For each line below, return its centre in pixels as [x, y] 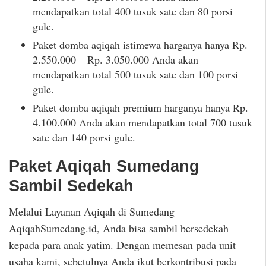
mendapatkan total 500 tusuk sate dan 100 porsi [135, 75]
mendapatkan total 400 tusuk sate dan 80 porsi [133, 12]
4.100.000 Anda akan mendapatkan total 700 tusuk [142, 123]
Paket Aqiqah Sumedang [104, 167]
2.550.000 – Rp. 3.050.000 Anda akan [115, 60]
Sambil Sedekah [71, 186]
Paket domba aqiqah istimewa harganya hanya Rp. [140, 45]
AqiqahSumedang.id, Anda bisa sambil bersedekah [119, 228]
